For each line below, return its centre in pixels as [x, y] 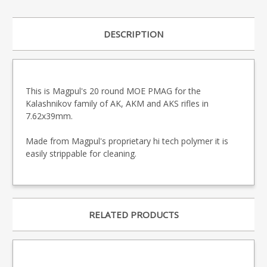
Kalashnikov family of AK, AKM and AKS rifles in [117, 104]
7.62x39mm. [49, 116]
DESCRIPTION [133, 34]
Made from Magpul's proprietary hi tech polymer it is [127, 141]
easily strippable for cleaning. [81, 154]
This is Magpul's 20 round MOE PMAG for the [113, 91]
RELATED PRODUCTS [133, 215]
